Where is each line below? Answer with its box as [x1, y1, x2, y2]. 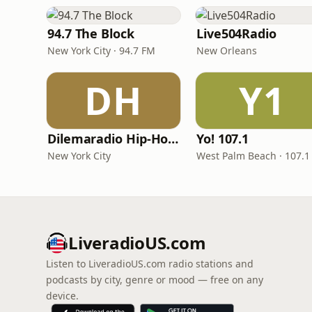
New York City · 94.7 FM [47, 44, 155, 57]
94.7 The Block [47, 25, 134, 42]
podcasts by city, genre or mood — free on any [46, 273, 263, 286]
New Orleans [196, 44, 257, 57]
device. [46, 289, 79, 302]
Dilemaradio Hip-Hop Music [168, 130, 179, 147]
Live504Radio [196, 25, 276, 42]
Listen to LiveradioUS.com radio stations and [46, 257, 253, 270]
